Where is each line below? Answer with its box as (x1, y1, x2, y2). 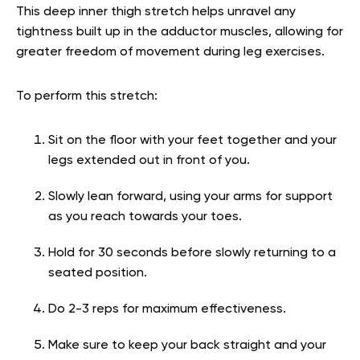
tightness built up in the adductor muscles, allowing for (16, 25, 343, 39)
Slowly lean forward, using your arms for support (48, 190, 333, 203)
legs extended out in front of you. (48, 153, 253, 167)
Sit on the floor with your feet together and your (48, 133, 337, 147)
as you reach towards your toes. (48, 210, 245, 223)
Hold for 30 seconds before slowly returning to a (48, 246, 336, 260)
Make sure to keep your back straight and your (48, 338, 326, 352)
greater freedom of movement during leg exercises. (16, 45, 325, 59)
